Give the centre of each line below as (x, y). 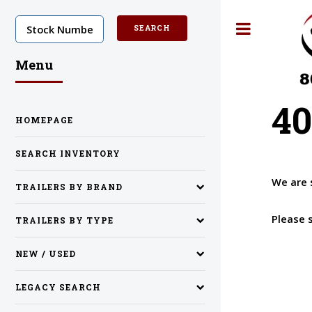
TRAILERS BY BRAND (69, 187)
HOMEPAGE (44, 120)
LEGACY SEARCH (58, 288)
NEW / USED (46, 254)
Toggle (283, 29)
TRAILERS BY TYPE (64, 221)
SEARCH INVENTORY (68, 154)
